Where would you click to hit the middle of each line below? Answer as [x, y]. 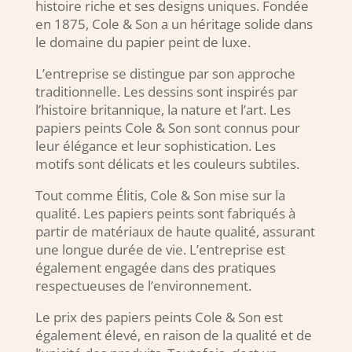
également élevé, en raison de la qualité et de [173, 335]
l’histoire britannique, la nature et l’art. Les [163, 110]
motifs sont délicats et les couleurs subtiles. [167, 164]
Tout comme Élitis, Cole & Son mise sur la [160, 196]
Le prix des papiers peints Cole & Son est [159, 317]
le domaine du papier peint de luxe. [143, 42]
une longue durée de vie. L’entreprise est [160, 250]
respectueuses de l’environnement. [143, 286]
